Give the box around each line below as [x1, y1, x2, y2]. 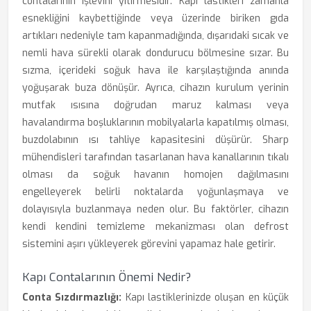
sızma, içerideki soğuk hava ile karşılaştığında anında [22, 64, 289, 77]
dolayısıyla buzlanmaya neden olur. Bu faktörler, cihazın [22, 203, 289, 216]
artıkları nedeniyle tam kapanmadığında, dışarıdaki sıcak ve [22, 29, 289, 42]
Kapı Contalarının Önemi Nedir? [22, 269, 191, 285]
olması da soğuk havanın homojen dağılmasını [22, 168, 289, 181]
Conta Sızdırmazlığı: [22, 291, 122, 304]
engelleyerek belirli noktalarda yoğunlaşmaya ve [22, 185, 289, 199]
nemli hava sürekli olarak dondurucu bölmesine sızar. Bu [22, 47, 289, 60]
